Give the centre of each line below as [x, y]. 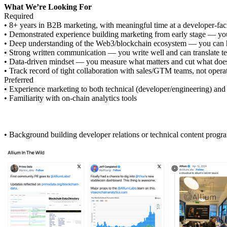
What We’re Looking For [48, 7]
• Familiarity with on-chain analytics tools [70, 98]
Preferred [19, 80]
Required [19, 16]
